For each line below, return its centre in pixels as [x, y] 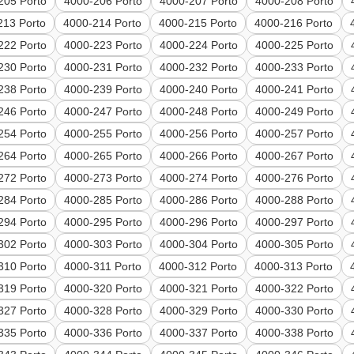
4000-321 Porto [199, 289]
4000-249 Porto [295, 112]
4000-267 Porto [295, 156]
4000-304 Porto [199, 245]
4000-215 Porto [198, 23]
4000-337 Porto [199, 333]
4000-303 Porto [104, 245]
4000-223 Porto [104, 45]
